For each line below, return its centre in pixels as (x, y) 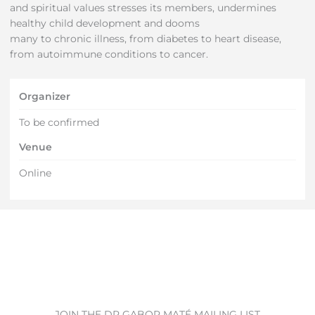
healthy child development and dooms (104, 24)
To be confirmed (59, 122)
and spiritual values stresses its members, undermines (143, 8)
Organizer (45, 97)
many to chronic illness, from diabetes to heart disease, (145, 39)
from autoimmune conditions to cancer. (109, 54)
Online (36, 173)
